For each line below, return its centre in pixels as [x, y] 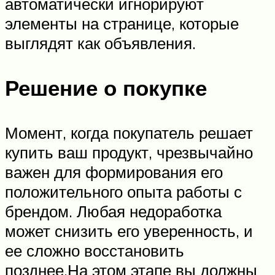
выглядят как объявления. [100, 43]
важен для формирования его [114, 172]
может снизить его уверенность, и [129, 231]
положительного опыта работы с [123, 192]
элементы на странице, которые [122, 23]
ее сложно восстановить [95, 251]
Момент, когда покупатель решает [129, 133]
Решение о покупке [106, 88]
